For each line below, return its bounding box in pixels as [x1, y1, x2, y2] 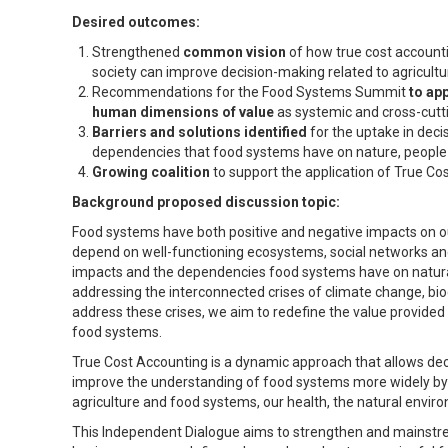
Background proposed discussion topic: [72, 193, 340, 210]
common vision [183, 43, 286, 60]
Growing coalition [92, 163, 210, 180]
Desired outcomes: [72, 13, 200, 30]
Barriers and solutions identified [92, 123, 307, 140]
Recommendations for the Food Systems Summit [92, 83, 409, 100]
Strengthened [92, 43, 183, 60]
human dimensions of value [92, 103, 274, 120]
